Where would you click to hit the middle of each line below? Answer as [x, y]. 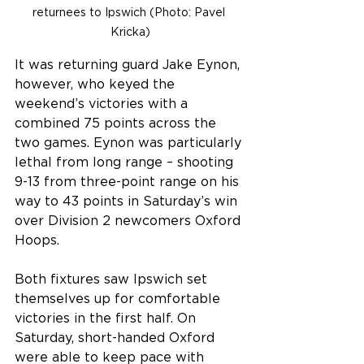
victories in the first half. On [107, 319]
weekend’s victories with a [103, 104]
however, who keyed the [97, 85]
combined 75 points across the [117, 124]
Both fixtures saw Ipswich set [113, 280]
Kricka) [130, 33]
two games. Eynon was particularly [130, 143]
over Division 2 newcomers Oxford [130, 221]
